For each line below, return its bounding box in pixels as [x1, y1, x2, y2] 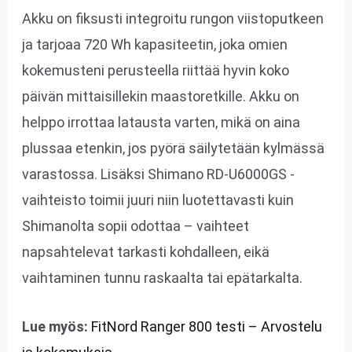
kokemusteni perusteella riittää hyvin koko [21, 62, 289, 79]
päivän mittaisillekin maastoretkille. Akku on [21, 88, 299, 105]
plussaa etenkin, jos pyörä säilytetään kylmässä [21, 140, 324, 157]
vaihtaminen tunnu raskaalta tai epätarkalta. [21, 269, 302, 287]
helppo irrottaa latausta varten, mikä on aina [21, 114, 300, 131]
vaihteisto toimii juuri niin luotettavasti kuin [21, 192, 294, 209]
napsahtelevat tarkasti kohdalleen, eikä [21, 244, 269, 261]
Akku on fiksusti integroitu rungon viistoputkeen [21, 10, 324, 27]
